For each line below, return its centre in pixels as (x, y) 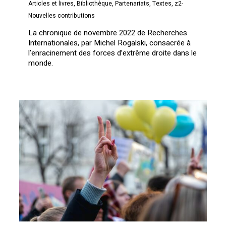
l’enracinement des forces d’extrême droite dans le (113, 53)
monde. (41, 63)
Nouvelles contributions (62, 16)
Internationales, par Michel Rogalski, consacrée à (110, 43)
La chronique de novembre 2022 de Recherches (108, 33)
